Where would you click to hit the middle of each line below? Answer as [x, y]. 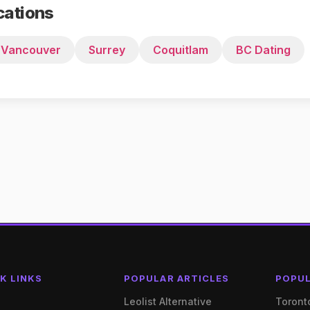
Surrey [107, 50]
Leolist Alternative [168, 301]
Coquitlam [181, 50]
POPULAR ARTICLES [176, 278]
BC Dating [263, 50]
